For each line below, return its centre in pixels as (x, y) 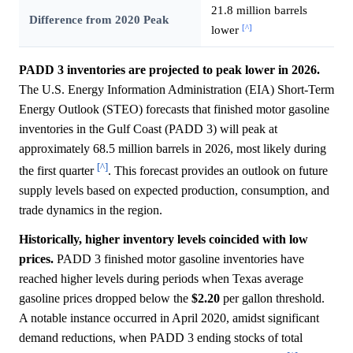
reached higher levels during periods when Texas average (161, 279)
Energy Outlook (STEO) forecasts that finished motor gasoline (174, 110)
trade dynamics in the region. (91, 210)
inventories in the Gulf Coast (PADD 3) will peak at (148, 129)
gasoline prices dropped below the (105, 299)
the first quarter (58, 171)
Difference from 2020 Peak (98, 20)
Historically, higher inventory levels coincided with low (163, 240)
